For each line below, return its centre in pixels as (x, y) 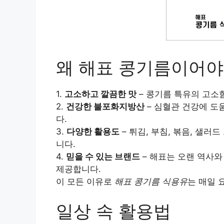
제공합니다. (78, 169)
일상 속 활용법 (113, 211)
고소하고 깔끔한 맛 (100, 94)
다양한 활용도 (93, 131)
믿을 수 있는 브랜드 (103, 156)
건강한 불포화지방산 (105, 106)
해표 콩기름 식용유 (151, 181)
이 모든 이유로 (85, 181)
